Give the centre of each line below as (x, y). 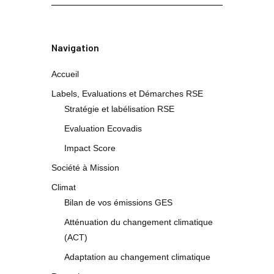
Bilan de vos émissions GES (118, 202)
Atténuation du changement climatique (139, 222)
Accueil (65, 74)
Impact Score (90, 148)
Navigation (75, 48)
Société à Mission (85, 167)
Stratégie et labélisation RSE (119, 109)
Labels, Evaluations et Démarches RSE (127, 93)
